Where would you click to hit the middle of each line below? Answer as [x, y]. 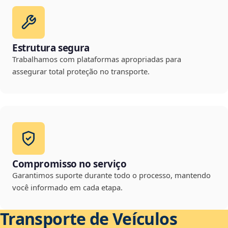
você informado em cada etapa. [67, 188]
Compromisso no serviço [69, 164]
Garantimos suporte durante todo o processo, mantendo [111, 175]
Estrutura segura [51, 48]
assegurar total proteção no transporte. [81, 72]
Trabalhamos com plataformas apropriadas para [97, 59]
